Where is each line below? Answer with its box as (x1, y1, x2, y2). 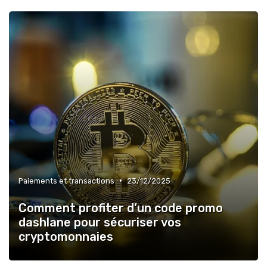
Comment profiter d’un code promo (18, 200, 223, 215)
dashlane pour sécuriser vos (18, 215, 181, 229)
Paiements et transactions (18, 176, 114, 185)
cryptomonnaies (18, 229, 113, 244)
